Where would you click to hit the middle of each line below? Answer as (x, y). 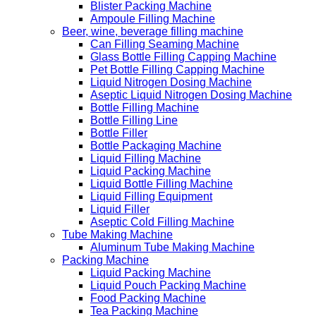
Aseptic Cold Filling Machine (162, 222)
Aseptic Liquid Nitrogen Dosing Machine (191, 95)
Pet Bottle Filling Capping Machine (177, 70)
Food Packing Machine (148, 298)
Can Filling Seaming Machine (165, 44)
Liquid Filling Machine (146, 159)
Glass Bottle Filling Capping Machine (183, 57)
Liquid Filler (120, 209)
